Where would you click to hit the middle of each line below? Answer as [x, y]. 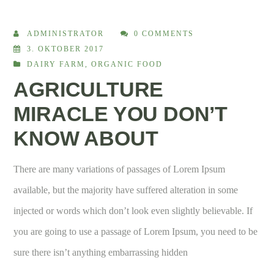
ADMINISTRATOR [66, 33]
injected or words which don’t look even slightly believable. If [133, 210]
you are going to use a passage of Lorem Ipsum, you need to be [136, 231]
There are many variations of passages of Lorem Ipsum [120, 169]
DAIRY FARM [56, 64]
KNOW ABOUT [86, 138]
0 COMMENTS [164, 33]
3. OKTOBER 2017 [66, 49]
